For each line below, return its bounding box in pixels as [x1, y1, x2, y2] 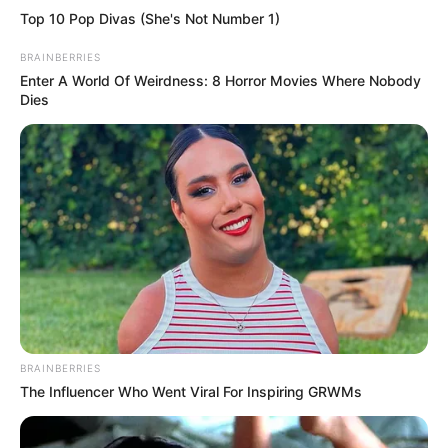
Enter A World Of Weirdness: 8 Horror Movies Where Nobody [20, 72, 421, 90]
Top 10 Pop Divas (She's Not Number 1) [20, 10, 280, 28]
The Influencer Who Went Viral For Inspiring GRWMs [20, 382, 362, 400]
